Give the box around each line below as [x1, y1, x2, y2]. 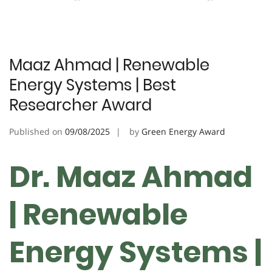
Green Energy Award [141, 125, 225, 137]
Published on [9, 125, 65, 137]
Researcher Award [9, 93, 152, 116]
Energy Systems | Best [9, 73, 176, 96]
